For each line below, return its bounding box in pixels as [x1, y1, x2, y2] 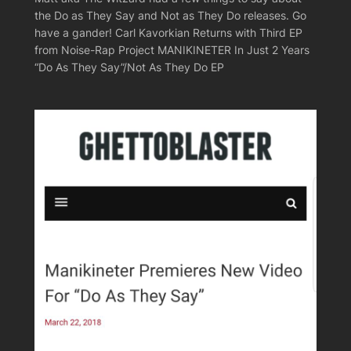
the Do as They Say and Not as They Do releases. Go [34, 8, 306, 22]
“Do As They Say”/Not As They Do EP [34, 60, 224, 74]
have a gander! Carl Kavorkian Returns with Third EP [34, 25, 302, 39]
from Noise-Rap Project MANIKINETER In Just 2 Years [34, 42, 309, 56]
